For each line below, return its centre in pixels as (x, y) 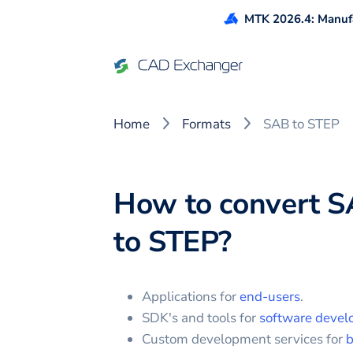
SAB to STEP (301, 124)
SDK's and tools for (201, 318)
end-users (270, 297)
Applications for (191, 297)
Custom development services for (244, 339)
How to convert (221, 204)
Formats (206, 124)
